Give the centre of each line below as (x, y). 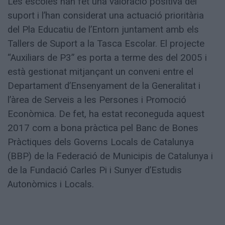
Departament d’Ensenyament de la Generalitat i (104, 86)
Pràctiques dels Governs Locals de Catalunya (101, 142)
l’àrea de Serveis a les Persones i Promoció (97, 100)
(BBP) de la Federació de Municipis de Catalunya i (110, 156)
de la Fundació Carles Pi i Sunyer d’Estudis (95, 171)
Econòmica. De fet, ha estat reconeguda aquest (106, 114)
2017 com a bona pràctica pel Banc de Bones (103, 128)
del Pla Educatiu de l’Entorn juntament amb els (103, 30)
